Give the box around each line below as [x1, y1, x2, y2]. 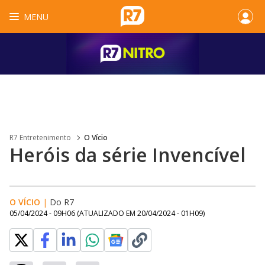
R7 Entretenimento [9, 132, 71, 143]
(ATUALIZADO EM [77, 208, 137, 218]
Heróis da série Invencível [9, 142, 245, 167]
